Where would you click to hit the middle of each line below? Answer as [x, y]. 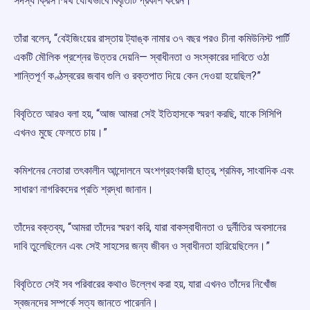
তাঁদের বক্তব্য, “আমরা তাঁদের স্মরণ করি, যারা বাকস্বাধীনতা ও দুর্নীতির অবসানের [150, 228]
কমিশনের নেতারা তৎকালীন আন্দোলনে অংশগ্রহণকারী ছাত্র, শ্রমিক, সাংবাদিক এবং [154, 171]
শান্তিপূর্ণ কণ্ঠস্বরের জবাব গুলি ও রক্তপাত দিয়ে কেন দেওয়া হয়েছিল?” [137, 76]
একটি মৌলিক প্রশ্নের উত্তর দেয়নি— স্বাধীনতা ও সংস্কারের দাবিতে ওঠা [142, 57]
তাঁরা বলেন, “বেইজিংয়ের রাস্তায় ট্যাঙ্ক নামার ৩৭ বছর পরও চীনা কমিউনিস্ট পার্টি [152, 39]
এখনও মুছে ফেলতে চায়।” [61, 133]
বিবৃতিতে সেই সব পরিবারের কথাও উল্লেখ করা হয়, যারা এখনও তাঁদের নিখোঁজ [145, 284]
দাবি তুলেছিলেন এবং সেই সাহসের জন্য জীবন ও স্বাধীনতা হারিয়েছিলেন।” [142, 246]
